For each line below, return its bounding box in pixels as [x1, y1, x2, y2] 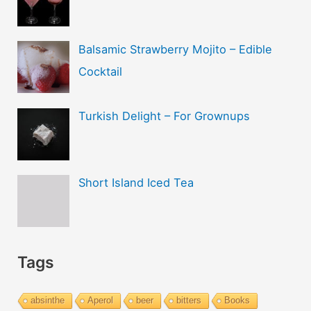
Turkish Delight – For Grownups [78, 108, 250, 123]
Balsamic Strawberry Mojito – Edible [78, 42, 272, 56]
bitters [176, 294, 202, 305]
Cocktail [78, 64, 122, 78]
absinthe [31, 294, 65, 305]
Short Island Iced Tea [78, 176, 194, 190]
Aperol [87, 294, 114, 305]
